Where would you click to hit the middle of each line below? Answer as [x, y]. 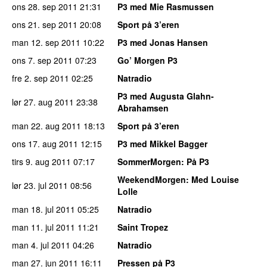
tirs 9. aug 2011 [41, 161]
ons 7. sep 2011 [42, 60]
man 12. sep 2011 [46, 42]
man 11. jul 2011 [44, 227]
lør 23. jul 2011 [40, 185]
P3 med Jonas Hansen [163, 42]
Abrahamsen [143, 108]
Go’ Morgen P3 [148, 60]
